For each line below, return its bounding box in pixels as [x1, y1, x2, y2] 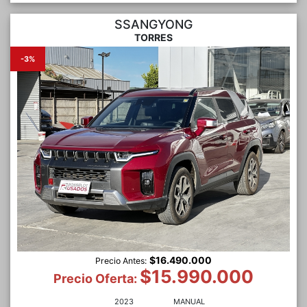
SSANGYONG [114, 17, 193, 32]
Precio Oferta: [53, 271, 140, 286]
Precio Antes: [95, 255, 147, 266]
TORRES [134, 32, 173, 44]
